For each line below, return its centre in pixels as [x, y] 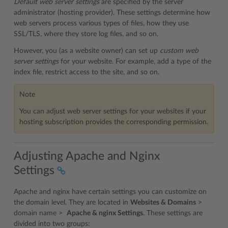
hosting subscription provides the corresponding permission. [114, 122]
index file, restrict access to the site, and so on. [87, 72]
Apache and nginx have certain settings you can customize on [110, 192]
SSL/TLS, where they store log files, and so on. [86, 34]
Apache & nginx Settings [105, 213]
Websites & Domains [163, 202]
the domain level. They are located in [72, 202]
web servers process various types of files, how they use [101, 23]
